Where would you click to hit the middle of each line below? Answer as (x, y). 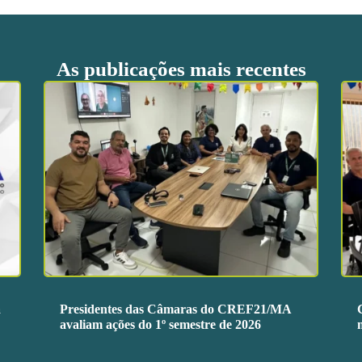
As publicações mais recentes (181, 69)
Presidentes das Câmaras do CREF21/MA (175, 309)
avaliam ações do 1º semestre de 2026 (160, 325)
